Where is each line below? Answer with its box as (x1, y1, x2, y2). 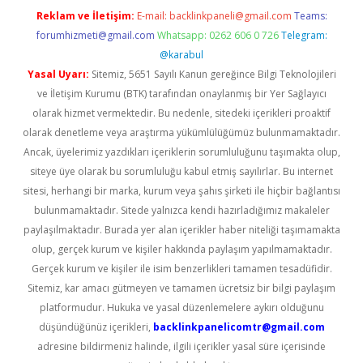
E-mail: (136, 9, 169, 23)
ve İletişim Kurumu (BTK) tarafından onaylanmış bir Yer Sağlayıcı (36, 87, 327, 100)
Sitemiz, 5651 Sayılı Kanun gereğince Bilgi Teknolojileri (88, 67, 336, 81)
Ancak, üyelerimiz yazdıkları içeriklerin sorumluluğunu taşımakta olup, (23, 145, 340, 159)
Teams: (293, 9, 327, 23)
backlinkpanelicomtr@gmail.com (152, 320, 325, 334)
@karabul (160, 48, 203, 62)
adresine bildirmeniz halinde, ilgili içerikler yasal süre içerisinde (37, 340, 326, 353)
